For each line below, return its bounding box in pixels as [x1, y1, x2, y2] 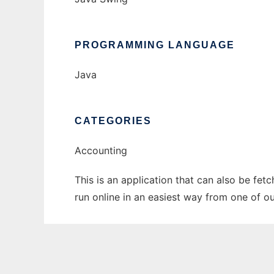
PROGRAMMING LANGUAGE [75, 40, 235, 51]
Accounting [75, 144, 127, 157]
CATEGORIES [75, 116, 152, 127]
